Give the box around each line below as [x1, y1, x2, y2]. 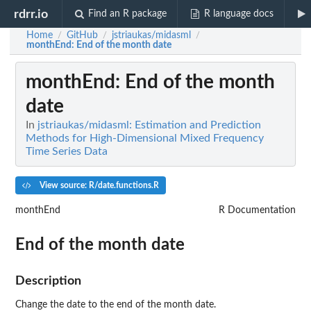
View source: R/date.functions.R [37, 181, 159, 190]
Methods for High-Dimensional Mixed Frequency [26, 133, 264, 144]
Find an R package [88, 9, 167, 19]
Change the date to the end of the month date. [15, 299, 216, 310]
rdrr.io [14, 8, 49, 20]
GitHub [67, 31, 98, 40]
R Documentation [219, 205, 296, 215]
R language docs [203, 9, 274, 19]
